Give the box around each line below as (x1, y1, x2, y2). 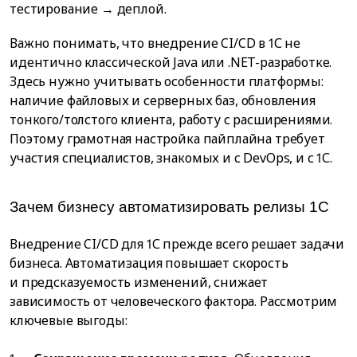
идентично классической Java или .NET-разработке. (10, 53, 332, 72)
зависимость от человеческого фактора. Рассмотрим (10, 292, 338, 311)
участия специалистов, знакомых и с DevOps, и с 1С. (10, 149, 332, 167)
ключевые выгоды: (10, 312, 127, 330)
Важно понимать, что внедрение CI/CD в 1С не (10, 34, 301, 53)
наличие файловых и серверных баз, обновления (10, 92, 316, 110)
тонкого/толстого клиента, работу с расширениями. (10, 111, 333, 129)
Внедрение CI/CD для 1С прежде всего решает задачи (10, 235, 345, 253)
